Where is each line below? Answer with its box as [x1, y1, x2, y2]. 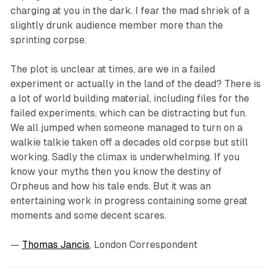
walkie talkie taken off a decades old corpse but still [10, 136, 248, 148]
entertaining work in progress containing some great [10, 194, 247, 207]
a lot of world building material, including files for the [10, 92, 249, 104]
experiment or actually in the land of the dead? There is [10, 77, 261, 90]
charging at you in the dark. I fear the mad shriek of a [10, 4, 249, 16]
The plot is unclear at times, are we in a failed [10, 63, 215, 75]
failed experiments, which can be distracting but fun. [10, 107, 247, 119]
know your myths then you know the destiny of [10, 165, 222, 177]
